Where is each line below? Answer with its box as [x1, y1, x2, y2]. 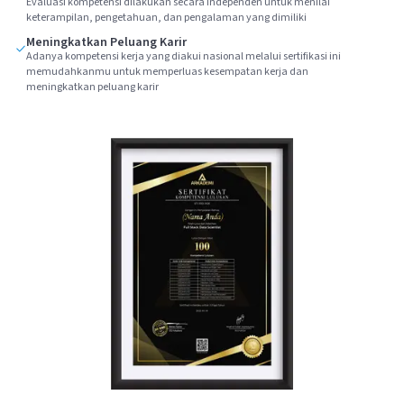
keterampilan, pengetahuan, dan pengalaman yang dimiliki [26, 9, 307, 25]
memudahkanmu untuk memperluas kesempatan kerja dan [26, 63, 308, 79]
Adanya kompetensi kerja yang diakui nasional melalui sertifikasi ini [26, 48, 341, 64]
